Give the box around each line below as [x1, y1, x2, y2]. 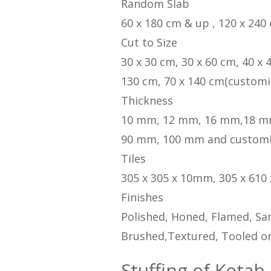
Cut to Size [120, 35, 177, 50]
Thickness [120, 93, 173, 108]
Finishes [120, 190, 163, 205]
